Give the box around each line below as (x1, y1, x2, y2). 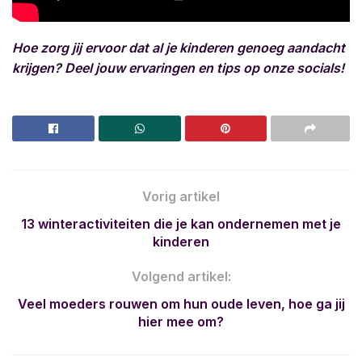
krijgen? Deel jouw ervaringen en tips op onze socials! (12, 60, 344, 77)
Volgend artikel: (131, 267, 231, 284)
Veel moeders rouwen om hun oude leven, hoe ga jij (17, 295, 345, 312)
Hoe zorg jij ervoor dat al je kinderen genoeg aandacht (12, 40, 345, 57)
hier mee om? (138, 313, 224, 330)
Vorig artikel (142, 187, 220, 204)
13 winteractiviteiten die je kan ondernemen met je (21, 215, 341, 232)
